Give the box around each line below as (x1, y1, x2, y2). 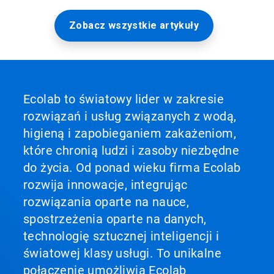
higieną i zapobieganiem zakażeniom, (23, 125, 236, 141)
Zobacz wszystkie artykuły (69, 19, 199, 31)
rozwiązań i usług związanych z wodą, (23, 108, 237, 124)
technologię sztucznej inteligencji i (23, 228, 220, 243)
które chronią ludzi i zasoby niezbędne (23, 143, 240, 158)
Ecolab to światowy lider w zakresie (23, 91, 224, 106)
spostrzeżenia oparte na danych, (23, 211, 207, 226)
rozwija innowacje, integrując (23, 177, 188, 192)
